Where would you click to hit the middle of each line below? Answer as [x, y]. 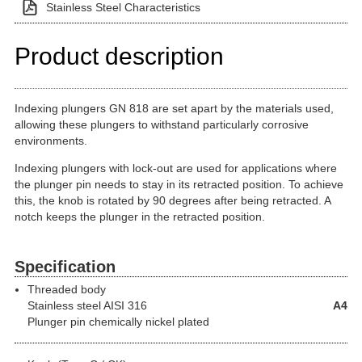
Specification [65, 267]
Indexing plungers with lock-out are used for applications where [176, 168]
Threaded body [67, 289]
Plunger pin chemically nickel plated [118, 321]
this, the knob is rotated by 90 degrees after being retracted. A [173, 200]
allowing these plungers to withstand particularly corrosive [162, 124]
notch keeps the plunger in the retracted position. [140, 217]
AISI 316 [124, 305]
